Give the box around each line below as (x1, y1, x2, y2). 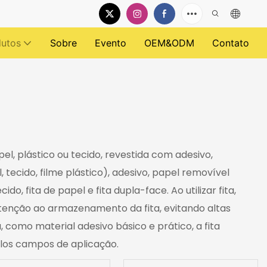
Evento (95, 37, 126, 49)
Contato (212, 37, 249, 49)
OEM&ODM (144, 37, 194, 49)
